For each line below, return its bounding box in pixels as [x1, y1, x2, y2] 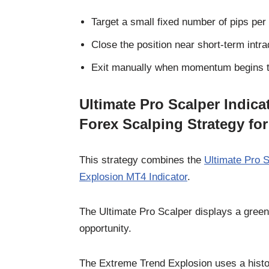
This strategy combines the [79, 154, 204, 166]
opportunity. [79, 222, 131, 234]
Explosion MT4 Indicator [79, 171, 187, 183]
